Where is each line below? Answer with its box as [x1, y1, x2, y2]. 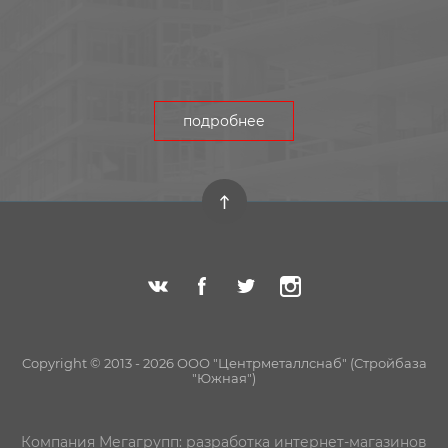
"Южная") [192, 370, 256, 387]
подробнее [183, 112, 265, 131]
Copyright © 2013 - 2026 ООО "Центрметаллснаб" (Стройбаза [21, 355, 427, 372]
